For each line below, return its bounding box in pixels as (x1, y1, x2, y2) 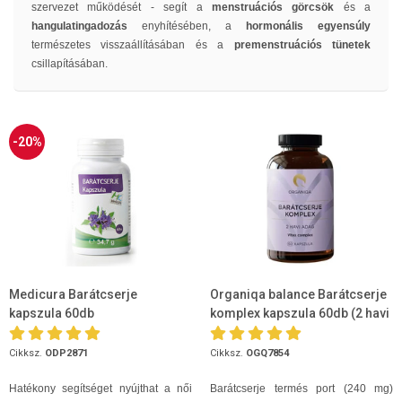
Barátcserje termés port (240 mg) (210, 382, 393, 395)
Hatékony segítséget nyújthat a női (9, 382, 192, 395)
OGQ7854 (246, 347, 289, 359)
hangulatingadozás (31, 20, 142, 32)
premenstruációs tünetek (233, 39, 371, 51)
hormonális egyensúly (246, 20, 371, 32)
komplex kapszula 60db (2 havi (210, 306, 389, 320)
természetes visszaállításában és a (31, 39, 234, 51)
